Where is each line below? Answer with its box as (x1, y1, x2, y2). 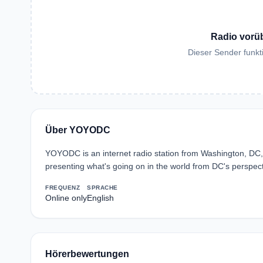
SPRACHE (87, 184, 118, 191)
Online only (45, 193, 87, 203)
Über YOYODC (45, 125, 110, 135)
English (87, 193, 114, 203)
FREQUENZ (45, 184, 80, 191)
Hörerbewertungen (45, 249, 129, 259)
